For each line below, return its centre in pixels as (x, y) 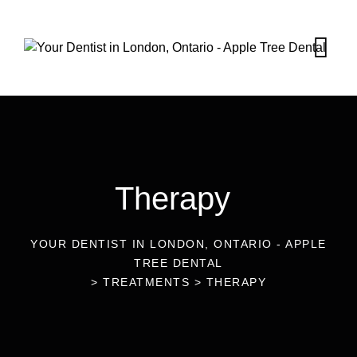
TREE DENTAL (178, 263)
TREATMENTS (146, 282)
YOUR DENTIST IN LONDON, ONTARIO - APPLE (178, 244)
